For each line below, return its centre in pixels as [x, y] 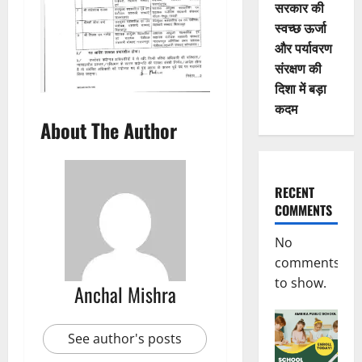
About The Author [109, 130]
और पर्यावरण [303, 48]
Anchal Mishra [125, 294]
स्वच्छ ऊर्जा [300, 27]
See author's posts [125, 338]
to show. [300, 283]
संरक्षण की [298, 68]
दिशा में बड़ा [300, 88]
